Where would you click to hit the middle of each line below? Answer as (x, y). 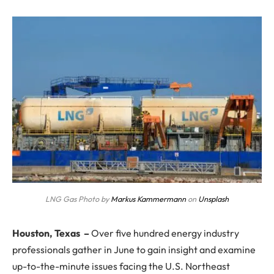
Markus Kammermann (148, 199)
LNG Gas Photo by (78, 199)
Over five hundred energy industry (165, 233)
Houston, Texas (47, 233)
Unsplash (213, 199)
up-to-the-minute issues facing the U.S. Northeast (121, 266)
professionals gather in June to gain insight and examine (134, 250)
